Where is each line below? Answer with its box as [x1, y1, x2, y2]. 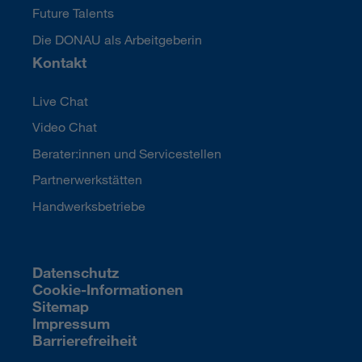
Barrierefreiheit [32, 330, 137, 349]
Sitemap [32, 297, 89, 315]
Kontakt [32, 53, 86, 71]
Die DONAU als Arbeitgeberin [32, 31, 202, 47]
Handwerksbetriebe [32, 197, 145, 213]
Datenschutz [32, 263, 119, 281]
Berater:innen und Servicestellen [32, 145, 221, 161]
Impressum [32, 314, 110, 332]
